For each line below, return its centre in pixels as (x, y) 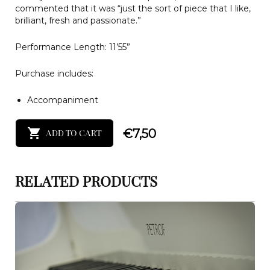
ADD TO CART (74, 133)
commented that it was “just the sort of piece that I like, (133, 8)
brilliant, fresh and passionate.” (78, 20)
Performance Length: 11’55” (73, 47)
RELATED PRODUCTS (86, 182)
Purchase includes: (54, 73)
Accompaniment (63, 100)
